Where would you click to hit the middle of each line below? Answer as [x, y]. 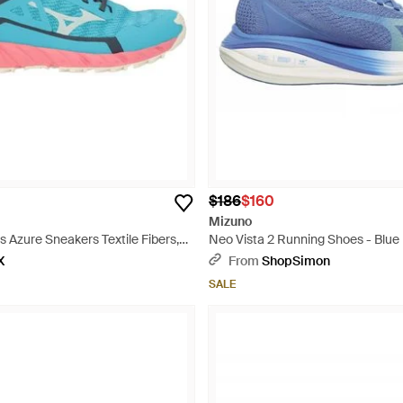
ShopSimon [296, 261]
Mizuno [230, 221]
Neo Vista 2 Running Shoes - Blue [304, 239]
